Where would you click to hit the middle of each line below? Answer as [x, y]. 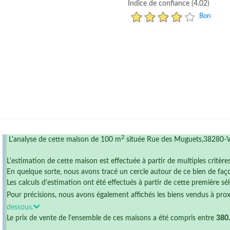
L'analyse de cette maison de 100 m [64, 140]
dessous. [20, 207]
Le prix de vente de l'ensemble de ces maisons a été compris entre [111, 218]
